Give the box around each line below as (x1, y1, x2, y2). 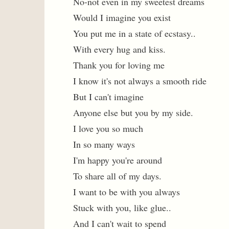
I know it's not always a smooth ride (73, 75, 207, 87)
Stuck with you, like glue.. (73, 201, 171, 214)
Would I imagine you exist (73, 11, 171, 24)
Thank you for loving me (73, 59, 165, 71)
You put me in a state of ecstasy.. (73, 27, 196, 39)
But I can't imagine (73, 90, 144, 103)
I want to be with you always (73, 186, 180, 198)
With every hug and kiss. (73, 43, 166, 55)
